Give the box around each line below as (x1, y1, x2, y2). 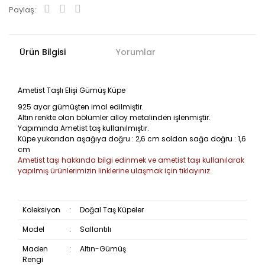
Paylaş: (9, 4, 36, 15)
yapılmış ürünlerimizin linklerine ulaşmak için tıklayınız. (18, 165, 212, 176)
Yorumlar (115, 46, 156, 59)
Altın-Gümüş (79, 243, 126, 254)
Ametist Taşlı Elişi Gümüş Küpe (18, 85, 125, 95)
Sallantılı (79, 224, 111, 234)
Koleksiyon (22, 204, 60, 215)
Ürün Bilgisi (19, 46, 66, 59)
